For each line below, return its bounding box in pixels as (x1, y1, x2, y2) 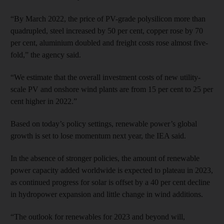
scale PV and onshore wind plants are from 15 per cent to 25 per (10, 84, 213, 93)
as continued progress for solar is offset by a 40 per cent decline (10, 177, 210, 186)
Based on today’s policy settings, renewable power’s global (10, 119, 197, 128)
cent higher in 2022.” (10, 96, 77, 105)
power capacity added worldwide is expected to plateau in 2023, (10, 165, 213, 174)
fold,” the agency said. (10, 50, 81, 59)
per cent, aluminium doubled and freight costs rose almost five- (10, 38, 208, 47)
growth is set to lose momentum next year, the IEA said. (10, 131, 186, 140)
